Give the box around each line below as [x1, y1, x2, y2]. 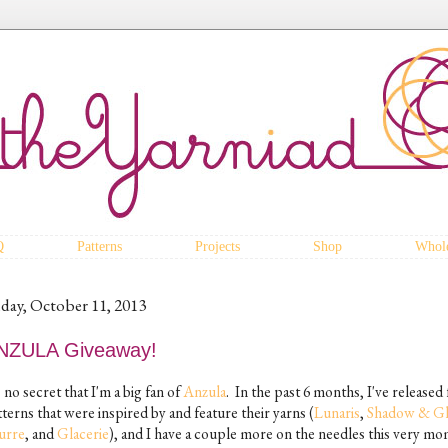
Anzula [183, 380, 226, 402]
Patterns [77, 239, 122, 254]
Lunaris [314, 401, 360, 423]
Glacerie [57, 422, 109, 444]
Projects [195, 239, 240, 254]
